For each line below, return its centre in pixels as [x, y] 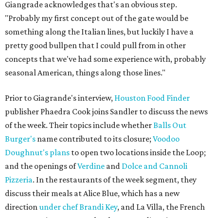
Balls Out [170, 125]
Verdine [91, 166]
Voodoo [166, 139]
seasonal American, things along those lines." [85, 73]
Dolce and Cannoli [154, 166]
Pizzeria [19, 180]
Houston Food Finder [152, 98]
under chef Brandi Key [78, 207]
